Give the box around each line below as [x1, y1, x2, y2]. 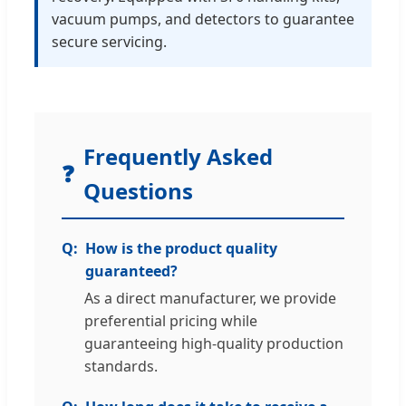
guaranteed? [85, 261, 178, 282]
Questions [83, 176, 193, 207]
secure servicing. [52, 32, 167, 53]
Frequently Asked [83, 141, 273, 172]
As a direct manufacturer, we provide [84, 288, 336, 309]
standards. [84, 356, 158, 377]
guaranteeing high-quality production [84, 333, 343, 354]
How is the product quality [85, 238, 277, 259]
